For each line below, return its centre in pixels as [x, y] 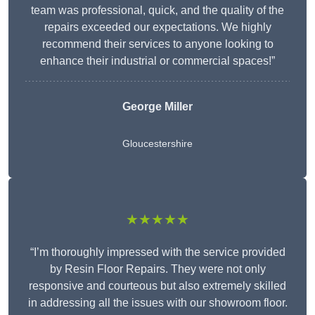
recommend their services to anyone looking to [157, 44]
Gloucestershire [157, 144]
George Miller [157, 107]
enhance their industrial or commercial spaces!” [157, 61]
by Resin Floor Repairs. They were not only [157, 269]
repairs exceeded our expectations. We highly [157, 27]
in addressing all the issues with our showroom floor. [157, 303]
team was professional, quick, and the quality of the [157, 11]
